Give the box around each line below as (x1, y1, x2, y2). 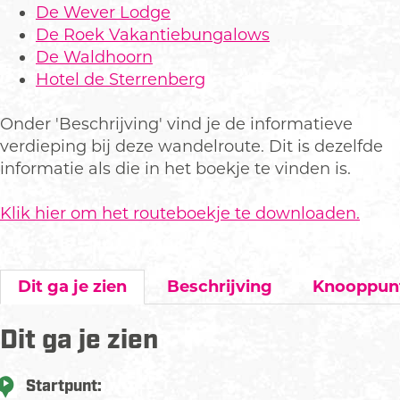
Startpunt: (26, 376, 102, 397)
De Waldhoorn (36, 47, 153, 67)
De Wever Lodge (36, 3, 171, 22)
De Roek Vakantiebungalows (36, 25, 270, 45)
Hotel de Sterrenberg (36, 70, 205, 89)
